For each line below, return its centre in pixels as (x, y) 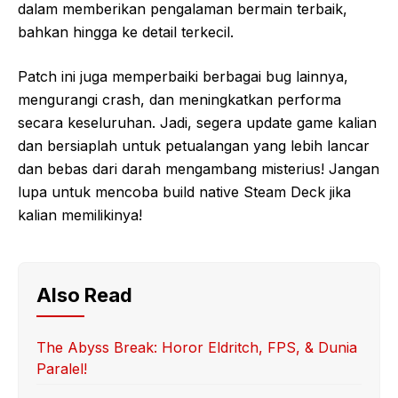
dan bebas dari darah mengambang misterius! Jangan (199, 169)
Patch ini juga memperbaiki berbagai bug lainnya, (183, 76)
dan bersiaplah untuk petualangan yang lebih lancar (194, 146)
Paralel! (62, 369)
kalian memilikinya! (80, 215)
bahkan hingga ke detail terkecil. (126, 32)
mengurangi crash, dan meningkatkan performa (179, 99)
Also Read (84, 295)
